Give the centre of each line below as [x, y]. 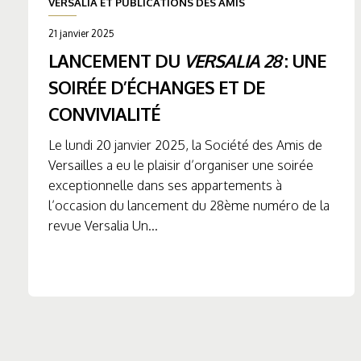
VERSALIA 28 [232, 60]
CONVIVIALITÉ [104, 113]
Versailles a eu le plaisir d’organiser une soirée [181, 165]
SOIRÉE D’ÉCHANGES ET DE [157, 87]
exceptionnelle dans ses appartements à [165, 185]
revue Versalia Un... [103, 225]
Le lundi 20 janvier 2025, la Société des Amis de [185, 145]
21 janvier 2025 [81, 34]
